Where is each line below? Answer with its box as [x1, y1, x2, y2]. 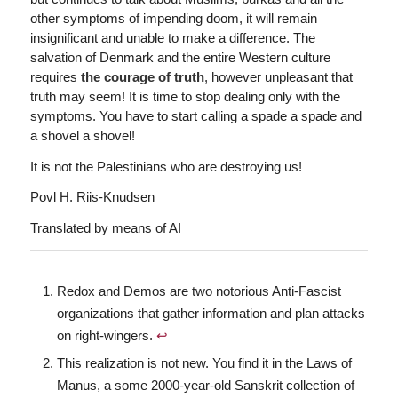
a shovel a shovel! [29, 127, 135, 143]
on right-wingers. [56, 327, 156, 343]
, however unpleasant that [203, 68, 353, 84]
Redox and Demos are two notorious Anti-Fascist [56, 283, 341, 298]
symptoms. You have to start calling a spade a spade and [29, 107, 362, 123]
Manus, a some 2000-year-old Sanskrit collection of [56, 377, 354, 393]
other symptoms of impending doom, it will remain [29, 10, 317, 26]
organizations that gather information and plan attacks [56, 305, 365, 321]
